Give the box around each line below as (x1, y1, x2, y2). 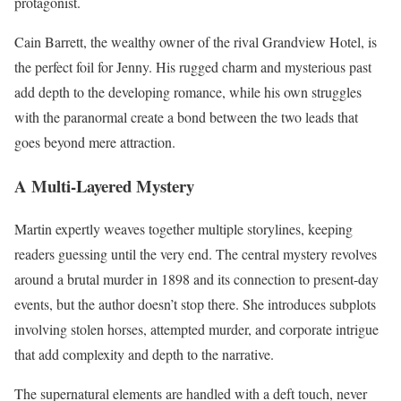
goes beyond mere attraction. (14, 132, 175, 151)
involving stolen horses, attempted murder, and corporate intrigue (14, 320, 379, 339)
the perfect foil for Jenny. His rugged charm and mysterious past (14, 56, 371, 76)
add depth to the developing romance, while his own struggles (14, 81, 362, 101)
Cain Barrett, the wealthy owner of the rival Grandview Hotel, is (14, 31, 377, 51)
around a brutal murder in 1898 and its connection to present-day (14, 269, 379, 289)
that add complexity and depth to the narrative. (14, 345, 274, 364)
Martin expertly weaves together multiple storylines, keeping (14, 219, 353, 239)
